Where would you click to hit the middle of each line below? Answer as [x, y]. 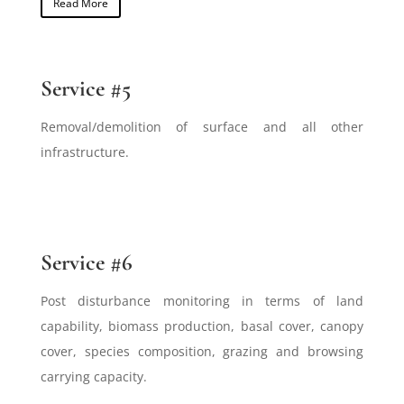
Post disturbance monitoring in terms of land [202, 300]
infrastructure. [84, 151]
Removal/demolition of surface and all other [202, 126]
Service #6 [86, 262]
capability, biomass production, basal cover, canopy [202, 326]
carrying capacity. [93, 376]
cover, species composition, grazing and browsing [202, 351]
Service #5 [85, 88]
